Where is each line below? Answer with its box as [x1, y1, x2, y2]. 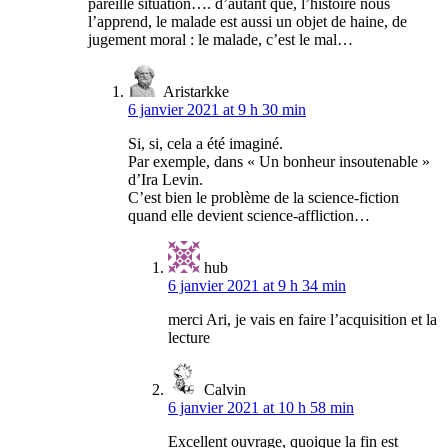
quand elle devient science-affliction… [128, 207, 370, 225]
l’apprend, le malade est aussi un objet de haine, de [88, 13, 407, 31]
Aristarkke [163, 83, 229, 101]
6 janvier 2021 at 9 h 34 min [168, 277, 346, 295]
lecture [168, 329, 210, 347]
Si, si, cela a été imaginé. [128, 135, 283, 153]
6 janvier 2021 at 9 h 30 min [128, 101, 306, 119]
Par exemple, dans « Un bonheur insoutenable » [128, 153, 430, 171]
